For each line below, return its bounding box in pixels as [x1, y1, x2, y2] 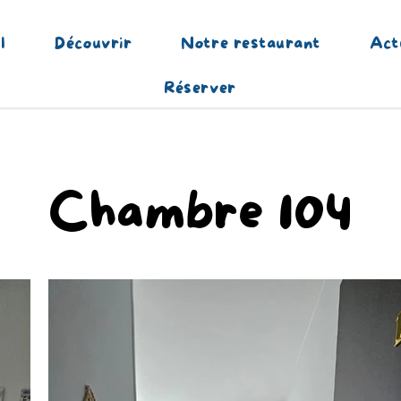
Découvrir [55, 34, 132, 54]
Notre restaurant [181, 34, 320, 54]
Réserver [164, 79, 236, 98]
